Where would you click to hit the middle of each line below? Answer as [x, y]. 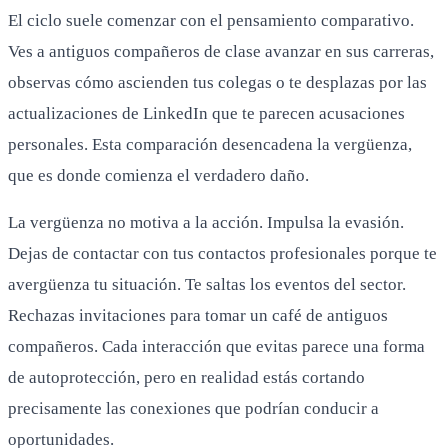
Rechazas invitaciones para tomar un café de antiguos [198, 315]
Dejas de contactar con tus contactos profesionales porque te [222, 253]
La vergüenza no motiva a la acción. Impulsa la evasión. [206, 222]
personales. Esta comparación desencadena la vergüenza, [210, 144]
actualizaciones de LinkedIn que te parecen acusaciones [206, 113]
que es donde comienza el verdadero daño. [158, 175]
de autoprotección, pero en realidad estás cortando [186, 377]
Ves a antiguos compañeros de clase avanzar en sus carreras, [221, 51]
